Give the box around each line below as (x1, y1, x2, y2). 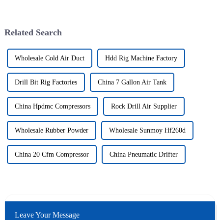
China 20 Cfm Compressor (14, 151, 89, 159)
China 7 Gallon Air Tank (97, 79, 166, 86)
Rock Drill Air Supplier (110, 103, 177, 110)
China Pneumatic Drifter (109, 151, 178, 159)
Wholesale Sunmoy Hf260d (109, 127, 186, 135)
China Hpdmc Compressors (14, 103, 90, 110)
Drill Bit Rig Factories (14, 79, 77, 86)
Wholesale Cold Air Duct (14, 55, 84, 62)
